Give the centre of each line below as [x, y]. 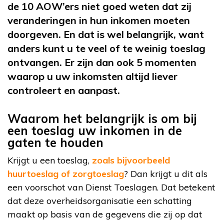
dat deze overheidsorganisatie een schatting [100, 201]
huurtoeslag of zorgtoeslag [66, 174]
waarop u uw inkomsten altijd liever [92, 76]
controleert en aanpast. [64, 90]
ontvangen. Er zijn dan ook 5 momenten [102, 62]
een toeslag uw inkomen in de [95, 131]
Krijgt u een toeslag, [50, 160]
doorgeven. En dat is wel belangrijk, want [106, 34]
